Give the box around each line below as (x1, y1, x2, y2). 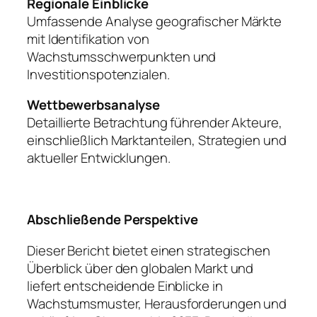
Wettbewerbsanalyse (27, 96, 161, 115)
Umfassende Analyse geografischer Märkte (27, 11, 282, 30)
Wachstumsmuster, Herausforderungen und (27, 294, 287, 313)
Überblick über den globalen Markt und (27, 258, 254, 277)
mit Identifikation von (27, 29, 149, 48)
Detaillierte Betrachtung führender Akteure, (27, 113, 282, 132)
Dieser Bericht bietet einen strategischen (27, 241, 270, 260)
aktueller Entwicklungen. (27, 149, 171, 168)
